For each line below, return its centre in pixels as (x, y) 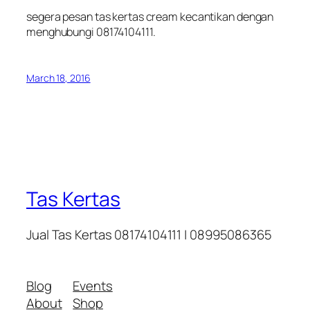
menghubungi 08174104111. (91, 32)
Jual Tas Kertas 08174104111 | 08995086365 (149, 235)
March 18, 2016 (58, 78)
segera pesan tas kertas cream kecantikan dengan (150, 17)
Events (93, 285)
